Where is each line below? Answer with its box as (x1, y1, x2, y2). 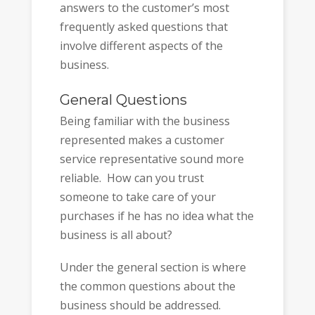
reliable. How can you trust (59, 169, 204, 186)
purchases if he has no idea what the (59, 207, 254, 224)
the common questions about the (59, 278, 236, 295)
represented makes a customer (59, 131, 224, 148)
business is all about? (59, 226, 172, 243)
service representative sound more (59, 150, 244, 167)
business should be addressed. (59, 297, 221, 314)
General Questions (59, 91, 187, 108)
